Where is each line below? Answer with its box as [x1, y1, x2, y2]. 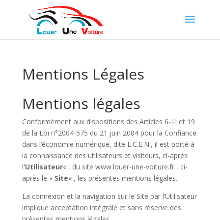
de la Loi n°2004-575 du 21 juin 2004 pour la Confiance [22, 128, 196, 137]
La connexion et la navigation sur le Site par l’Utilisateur [22, 192, 197, 201]
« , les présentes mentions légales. [68, 173, 177, 183]
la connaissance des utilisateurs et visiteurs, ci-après [22, 151, 188, 160]
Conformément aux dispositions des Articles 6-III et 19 [22, 117, 195, 126]
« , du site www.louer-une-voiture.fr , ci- [62, 162, 188, 171]
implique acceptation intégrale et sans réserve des [22, 203, 181, 212]
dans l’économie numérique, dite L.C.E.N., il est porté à [22, 139, 194, 149]
